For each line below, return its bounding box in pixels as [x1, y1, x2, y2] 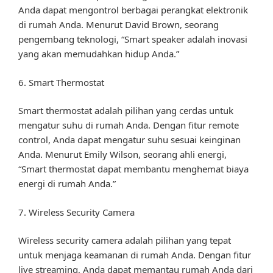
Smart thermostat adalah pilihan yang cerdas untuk [18, 104, 233, 117]
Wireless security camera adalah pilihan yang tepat [18, 234, 231, 247]
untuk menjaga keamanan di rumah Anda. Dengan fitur [18, 249, 251, 261]
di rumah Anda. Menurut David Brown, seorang [18, 18, 219, 31]
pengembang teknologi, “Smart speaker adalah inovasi [18, 33, 247, 46]
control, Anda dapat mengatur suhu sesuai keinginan [18, 133, 241, 146]
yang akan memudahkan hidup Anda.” [18, 48, 179, 60]
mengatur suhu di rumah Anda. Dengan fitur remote [18, 119, 239, 132]
